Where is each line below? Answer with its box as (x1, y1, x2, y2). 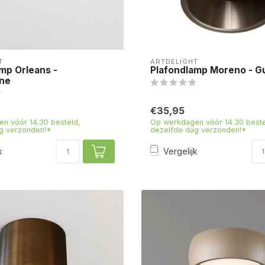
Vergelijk (163, 146, 198, 157)
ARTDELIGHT (150, 57, 198, 66)
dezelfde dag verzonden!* (150, 125, 247, 134)
